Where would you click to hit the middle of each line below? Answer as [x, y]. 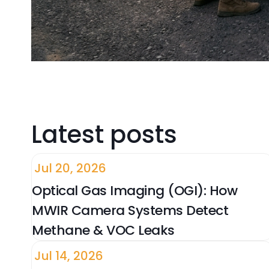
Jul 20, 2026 [70, 168]
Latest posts [104, 135]
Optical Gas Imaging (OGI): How [134, 191]
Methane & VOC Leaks [103, 231]
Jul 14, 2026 [69, 256]
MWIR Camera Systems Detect [130, 211]
